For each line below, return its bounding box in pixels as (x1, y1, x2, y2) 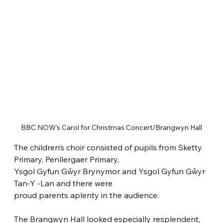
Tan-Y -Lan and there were (14, 178, 113, 189)
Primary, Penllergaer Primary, (14, 154, 119, 165)
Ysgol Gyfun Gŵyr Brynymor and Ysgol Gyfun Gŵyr (14, 166, 208, 177)
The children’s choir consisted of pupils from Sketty (14, 142, 205, 153)
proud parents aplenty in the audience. (14, 190, 159, 201)
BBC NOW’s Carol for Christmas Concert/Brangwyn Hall (21, 123, 202, 132)
